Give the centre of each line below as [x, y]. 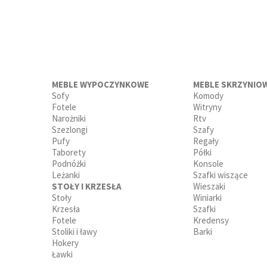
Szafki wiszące [221, 175]
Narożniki [69, 118]
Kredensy [211, 220]
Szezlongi [70, 129]
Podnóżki [69, 163]
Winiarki [207, 197]
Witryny [207, 107]
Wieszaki [209, 186]
